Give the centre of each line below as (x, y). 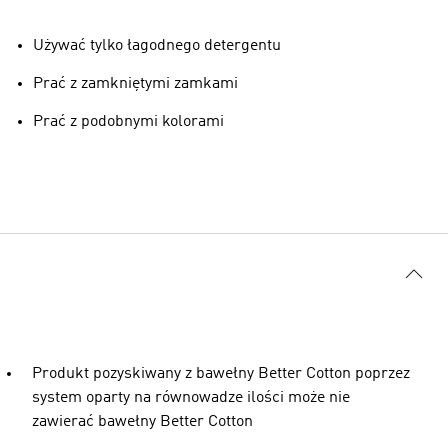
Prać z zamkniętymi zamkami (135, 83)
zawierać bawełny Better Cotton (142, 421)
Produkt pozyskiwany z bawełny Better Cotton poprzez (221, 373)
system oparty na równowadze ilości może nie (191, 397)
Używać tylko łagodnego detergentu (157, 45)
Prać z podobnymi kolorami (128, 121)
